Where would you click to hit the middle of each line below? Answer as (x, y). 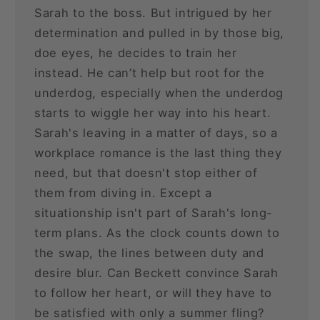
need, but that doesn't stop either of (146, 172)
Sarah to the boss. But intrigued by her (153, 12)
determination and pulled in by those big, (160, 32)
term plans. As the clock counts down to (157, 232)
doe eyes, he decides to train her (136, 52)
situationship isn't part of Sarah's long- (154, 212)
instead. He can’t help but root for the (150, 72)
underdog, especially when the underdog (159, 92)
